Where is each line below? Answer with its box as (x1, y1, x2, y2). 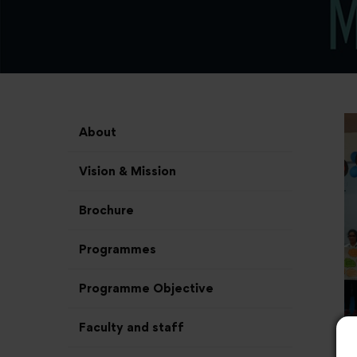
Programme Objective (79, 280, 214, 296)
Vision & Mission (79, 163, 176, 178)
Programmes (79, 241, 156, 257)
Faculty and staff (79, 320, 184, 335)
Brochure (79, 202, 134, 218)
